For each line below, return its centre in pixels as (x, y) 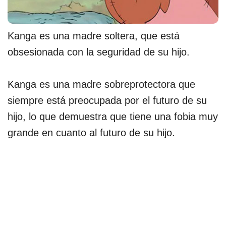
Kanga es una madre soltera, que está (94, 36)
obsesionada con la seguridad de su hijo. (99, 52)
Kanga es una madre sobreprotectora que (101, 84)
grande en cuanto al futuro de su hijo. (91, 133)
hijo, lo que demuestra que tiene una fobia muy (113, 117)
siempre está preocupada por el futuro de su (107, 101)
